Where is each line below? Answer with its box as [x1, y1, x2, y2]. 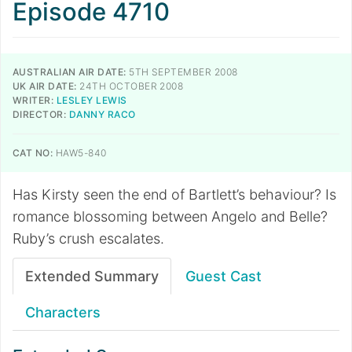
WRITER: [13, 94, 54, 106]
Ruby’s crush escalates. [13, 230, 164, 247]
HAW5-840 [53, 147, 107, 159]
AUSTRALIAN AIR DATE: [13, 66, 126, 78]
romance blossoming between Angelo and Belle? [13, 208, 328, 225]
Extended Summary [25, 268, 159, 284]
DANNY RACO [68, 108, 136, 120]
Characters [25, 304, 101, 321]
